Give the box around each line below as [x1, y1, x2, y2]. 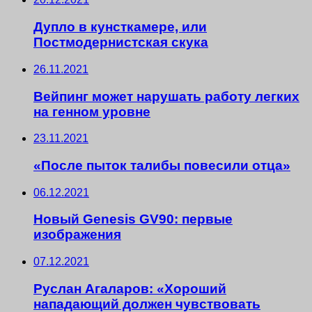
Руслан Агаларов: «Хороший [33, 281, 226, 296]
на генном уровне [33, 104, 150, 119]
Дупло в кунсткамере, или [33, 19, 207, 35]
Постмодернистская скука [33, 35, 208, 50]
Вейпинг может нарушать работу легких [33, 88, 299, 104]
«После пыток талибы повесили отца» [33, 158, 290, 173]
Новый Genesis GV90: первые [33, 212, 233, 227]
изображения [33, 227, 121, 242]
